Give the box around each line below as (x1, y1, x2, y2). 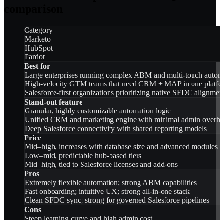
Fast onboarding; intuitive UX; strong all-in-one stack (25, 187, 190, 195)
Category (24, 26, 53, 34)
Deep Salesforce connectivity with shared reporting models (25, 124, 207, 133)
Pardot (25, 52, 45, 61)
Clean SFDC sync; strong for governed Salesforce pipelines (25, 195, 209, 204)
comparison (4, 2, 63, 15)
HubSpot (25, 43, 53, 52)
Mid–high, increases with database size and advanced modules (25, 142, 218, 151)
